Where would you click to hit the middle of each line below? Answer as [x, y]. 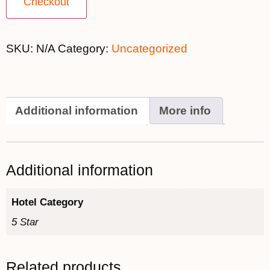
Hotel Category [47, 202]
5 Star [25, 222]
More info [185, 110]
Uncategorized [149, 49]
